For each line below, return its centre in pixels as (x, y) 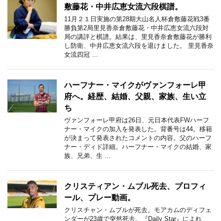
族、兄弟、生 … (88, 156)
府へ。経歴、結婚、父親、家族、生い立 (135, 96)
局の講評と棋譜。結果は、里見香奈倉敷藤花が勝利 (138, 37)
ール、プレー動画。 (100, 198)
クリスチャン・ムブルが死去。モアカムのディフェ (138, 210)
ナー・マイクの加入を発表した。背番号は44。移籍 (138, 129)
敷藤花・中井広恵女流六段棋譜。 (123, 7)
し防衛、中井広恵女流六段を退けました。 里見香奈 (139, 46)
